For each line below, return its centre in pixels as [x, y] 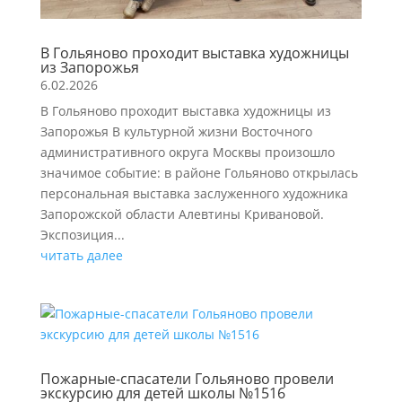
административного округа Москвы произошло [187, 152]
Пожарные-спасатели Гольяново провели [187, 378]
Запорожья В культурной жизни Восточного [176, 131]
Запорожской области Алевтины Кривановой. [182, 214]
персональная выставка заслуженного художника [194, 193]
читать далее [81, 255]
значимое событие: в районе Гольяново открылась [199, 172]
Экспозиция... [82, 234]
